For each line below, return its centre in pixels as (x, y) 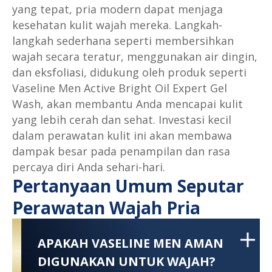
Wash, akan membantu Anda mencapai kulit (127, 104)
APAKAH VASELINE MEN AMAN (130, 243)
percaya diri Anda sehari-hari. (89, 167)
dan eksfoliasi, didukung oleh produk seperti (129, 73)
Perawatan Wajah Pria (106, 208)
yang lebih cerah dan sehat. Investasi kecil (122, 120)
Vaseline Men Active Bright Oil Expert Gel (120, 88)
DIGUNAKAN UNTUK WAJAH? (126, 261)
